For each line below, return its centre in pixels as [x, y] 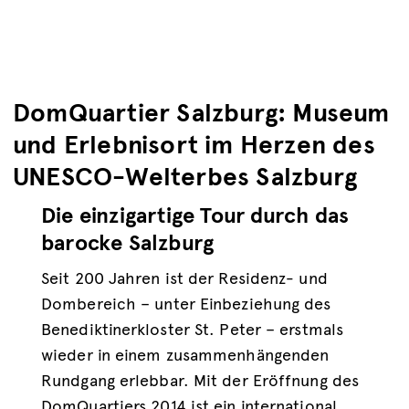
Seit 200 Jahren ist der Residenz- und [184, 278]
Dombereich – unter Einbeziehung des [186, 304]
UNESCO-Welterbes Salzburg [185, 177]
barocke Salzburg [128, 243]
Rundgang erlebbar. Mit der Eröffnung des [200, 381]
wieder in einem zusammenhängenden [185, 355]
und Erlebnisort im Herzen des [194, 145]
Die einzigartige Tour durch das [195, 215]
